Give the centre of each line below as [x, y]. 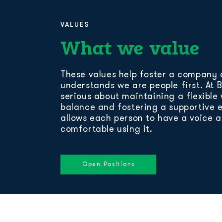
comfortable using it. [107, 130]
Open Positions [109, 165]
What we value [130, 48]
